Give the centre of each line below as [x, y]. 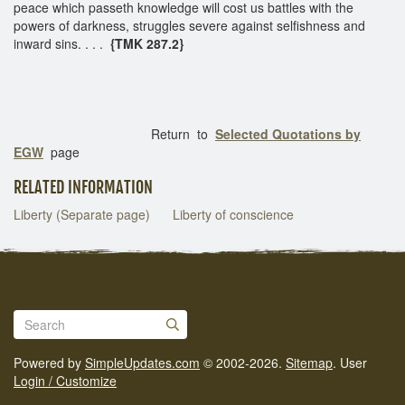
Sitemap [309, 363]
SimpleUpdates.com [142, 363]
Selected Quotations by [288, 133]
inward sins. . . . [62, 43]
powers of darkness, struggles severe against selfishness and [189, 25]
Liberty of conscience [233, 214]
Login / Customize [65, 381]
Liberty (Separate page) [82, 214]
